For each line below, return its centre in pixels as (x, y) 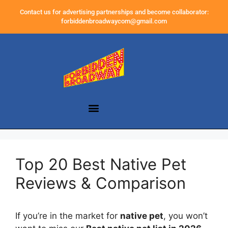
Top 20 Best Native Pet (101, 164)
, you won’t (186, 216)
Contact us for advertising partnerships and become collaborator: (114, 12)
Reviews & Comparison (101, 183)
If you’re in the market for (68, 216)
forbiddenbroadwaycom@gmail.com (114, 21)
